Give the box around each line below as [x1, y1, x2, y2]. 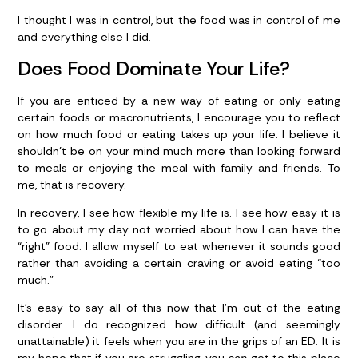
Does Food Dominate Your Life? [18, 55, 291, 81]
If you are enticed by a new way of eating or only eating [18, 93, 340, 108]
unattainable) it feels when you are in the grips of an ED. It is [18, 334, 340, 349]
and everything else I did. [18, 30, 152, 45]
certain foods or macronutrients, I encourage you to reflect [18, 109, 340, 125]
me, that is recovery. [18, 177, 127, 192]
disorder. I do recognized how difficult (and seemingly [18, 317, 340, 332]
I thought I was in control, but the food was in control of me [18, 13, 340, 28]
